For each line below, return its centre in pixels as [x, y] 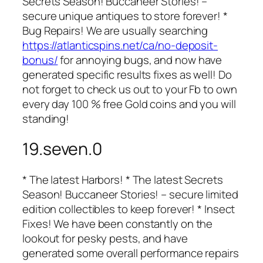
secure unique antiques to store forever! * [125, 16]
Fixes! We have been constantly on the [118, 223]
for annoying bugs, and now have [140, 60]
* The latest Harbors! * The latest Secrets [123, 179]
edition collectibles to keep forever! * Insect [129, 209]
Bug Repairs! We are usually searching [115, 30]
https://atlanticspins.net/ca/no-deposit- [120, 45]
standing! [46, 118]
